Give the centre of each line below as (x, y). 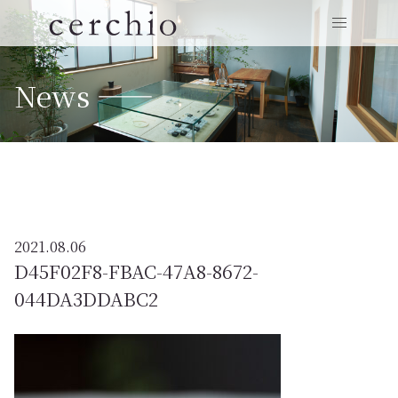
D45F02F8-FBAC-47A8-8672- (136, 271)
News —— (84, 95)
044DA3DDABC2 (86, 298)
